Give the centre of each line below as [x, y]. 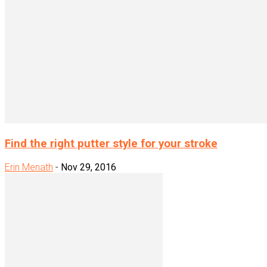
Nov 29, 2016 [89, 167]
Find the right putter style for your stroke [111, 144]
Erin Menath [29, 167]
